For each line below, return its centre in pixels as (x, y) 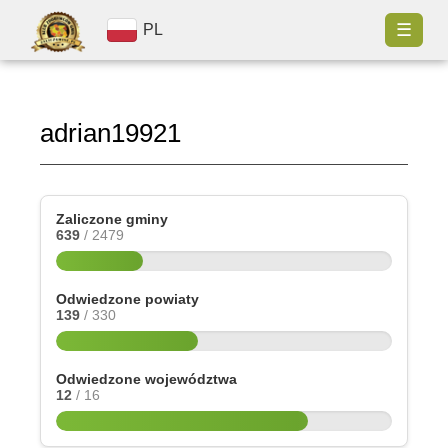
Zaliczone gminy (112, 219)
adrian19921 (110, 133)
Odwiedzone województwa (146, 379)
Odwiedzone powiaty (127, 299)
